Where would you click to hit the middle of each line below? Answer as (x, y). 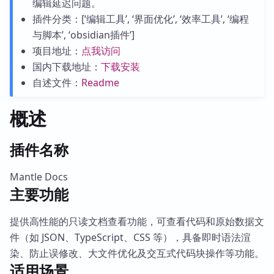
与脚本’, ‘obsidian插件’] (83, 35)
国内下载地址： (66, 67)
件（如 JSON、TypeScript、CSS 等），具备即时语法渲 (130, 237)
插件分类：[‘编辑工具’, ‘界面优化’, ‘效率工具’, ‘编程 (140, 19)
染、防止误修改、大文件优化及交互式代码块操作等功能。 (137, 253)
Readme (100, 83)
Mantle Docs (39, 177)
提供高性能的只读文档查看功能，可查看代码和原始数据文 (137, 221)
